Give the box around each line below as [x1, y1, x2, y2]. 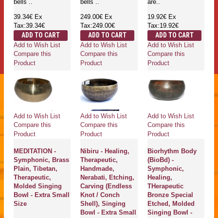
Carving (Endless [80, 182, 132, 190]
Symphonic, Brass [14, 156, 69, 164]
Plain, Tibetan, [14, 165, 57, 173]
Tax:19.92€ [147, 22, 179, 30]
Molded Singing [14, 182, 62, 190]
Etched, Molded [147, 200, 195, 208]
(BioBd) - [147, 156, 174, 164]
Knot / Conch [80, 191, 120, 199]
